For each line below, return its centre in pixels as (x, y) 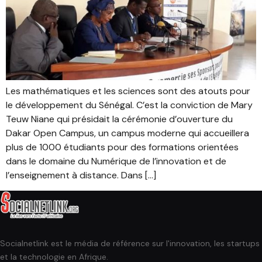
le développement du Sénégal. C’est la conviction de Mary (129, 105)
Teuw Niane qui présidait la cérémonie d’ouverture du (119, 119)
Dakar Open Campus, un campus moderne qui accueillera (127, 133)
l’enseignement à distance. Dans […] (81, 175)
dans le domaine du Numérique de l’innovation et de (116, 161)
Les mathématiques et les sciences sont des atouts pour (128, 91)
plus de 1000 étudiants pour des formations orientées (122, 147)
